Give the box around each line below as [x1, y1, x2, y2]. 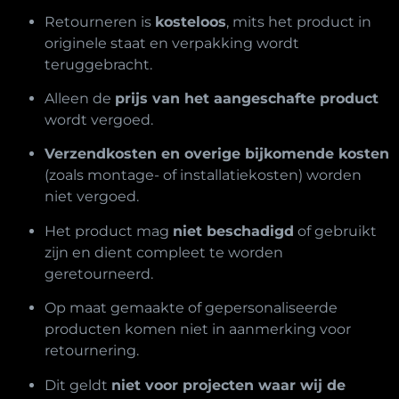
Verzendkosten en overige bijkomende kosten [45, 145, 389, 163]
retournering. [45, 342, 139, 360]
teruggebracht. [45, 55, 152, 73]
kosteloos [155, 12, 226, 30]
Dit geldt [45, 376, 111, 394]
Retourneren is [45, 12, 155, 30]
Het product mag [45, 222, 173, 240]
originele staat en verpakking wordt [45, 34, 299, 52]
